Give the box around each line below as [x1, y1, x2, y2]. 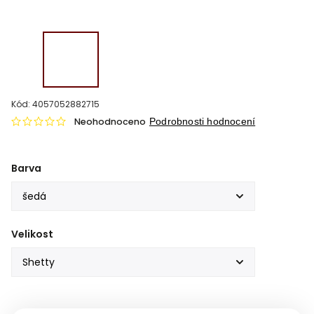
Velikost [11, 227, 53, 241]
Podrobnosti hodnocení [149, 116, 256, 127]
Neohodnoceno [74, 116, 146, 128]
